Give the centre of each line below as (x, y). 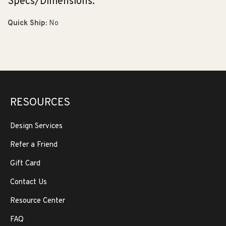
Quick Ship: (27, 23)
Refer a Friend (34, 145)
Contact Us (29, 182)
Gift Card (25, 164)
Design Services (36, 126)
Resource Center (38, 201)
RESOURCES (40, 103)
